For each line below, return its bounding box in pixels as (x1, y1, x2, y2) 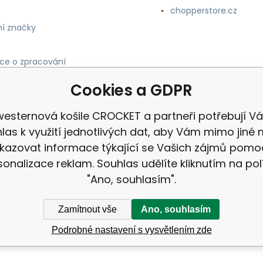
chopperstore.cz (170, 5, 237, 16)
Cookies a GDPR (70, 80, 193, 101)
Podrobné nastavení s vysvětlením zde (51, 224, 212, 235)
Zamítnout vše (58, 204, 117, 214)
